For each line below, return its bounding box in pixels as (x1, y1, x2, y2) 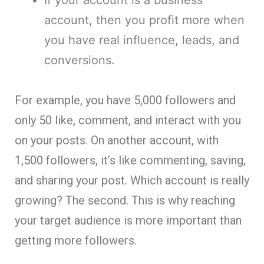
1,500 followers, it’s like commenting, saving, (15, 153, 246, 167)
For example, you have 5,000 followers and (15, 93, 236, 107)
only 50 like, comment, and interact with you (15, 113, 241, 127)
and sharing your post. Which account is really (15, 173, 249, 187)
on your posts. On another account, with (15, 133, 219, 147)
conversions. (44, 52, 115, 67)
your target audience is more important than (15, 213, 242, 227)
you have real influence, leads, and (44, 32, 239, 47)
